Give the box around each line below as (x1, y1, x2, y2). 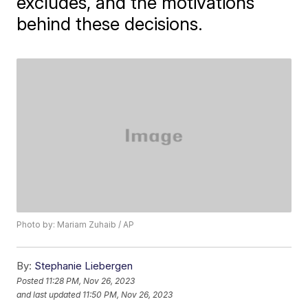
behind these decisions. (16, 13, 203, 34)
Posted (16, 275, 46, 286)
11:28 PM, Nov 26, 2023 (45, 275, 135, 286)
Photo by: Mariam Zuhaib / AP (16, 219, 135, 230)
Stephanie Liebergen (34, 259, 133, 273)
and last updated (16, 289, 81, 300)
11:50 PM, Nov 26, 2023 (82, 289, 173, 300)
